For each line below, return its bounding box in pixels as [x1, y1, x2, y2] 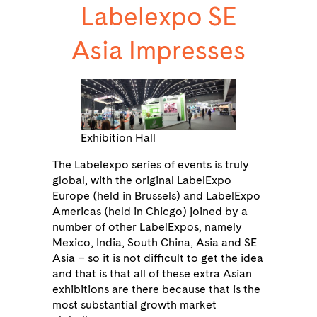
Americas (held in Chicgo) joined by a [52, 204, 248, 219]
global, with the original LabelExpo [52, 173, 231, 188]
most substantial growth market [52, 298, 217, 312]
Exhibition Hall [81, 131, 156, 145]
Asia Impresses [71, 35, 246, 66]
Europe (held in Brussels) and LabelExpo [52, 189, 260, 203]
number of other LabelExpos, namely [52, 220, 242, 234]
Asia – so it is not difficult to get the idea [52, 251, 263, 265]
